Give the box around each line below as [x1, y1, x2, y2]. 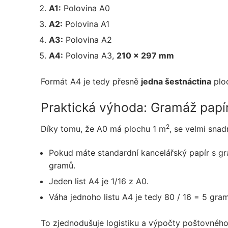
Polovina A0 [61, 3, 110, 13]
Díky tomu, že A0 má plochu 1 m [41, 123, 166, 134]
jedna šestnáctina [141, 76, 211, 87]
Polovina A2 [63, 34, 112, 45]
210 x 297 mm [117, 50, 174, 61]
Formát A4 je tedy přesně [41, 76, 141, 87]
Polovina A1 [63, 18, 109, 29]
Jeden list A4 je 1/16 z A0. [49, 176, 149, 187]
